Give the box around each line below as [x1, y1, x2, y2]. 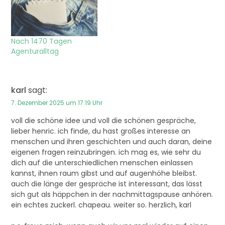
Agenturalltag [11, 46, 59, 56]
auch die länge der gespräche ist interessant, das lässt [11, 178, 202, 189]
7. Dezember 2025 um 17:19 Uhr [11, 98, 102, 107]
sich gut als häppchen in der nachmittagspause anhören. [11, 189, 213, 199]
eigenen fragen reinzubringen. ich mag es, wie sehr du [11, 147, 201, 157]
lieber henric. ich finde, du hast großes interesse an [11, 126, 190, 136]
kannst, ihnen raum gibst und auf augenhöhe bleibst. [11, 168, 197, 178]
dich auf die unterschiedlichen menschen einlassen [11, 157, 193, 168]
